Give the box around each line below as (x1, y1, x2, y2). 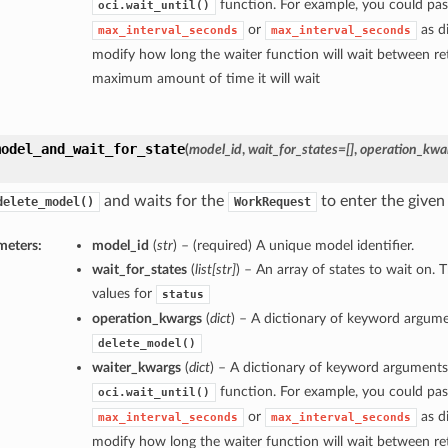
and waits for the (99, 193, 228, 210)
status (161, 288, 204, 302)
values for (91, 286, 156, 302)
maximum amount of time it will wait (91, 71, 320, 87)
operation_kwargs (91, 311, 202, 327)
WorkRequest (233, 195, 311, 210)
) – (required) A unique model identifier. (172, 238, 414, 254)
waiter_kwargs (91, 360, 181, 376)
